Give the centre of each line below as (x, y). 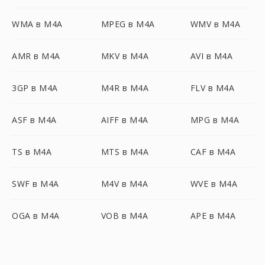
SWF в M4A (35, 184)
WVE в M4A (214, 184)
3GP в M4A (35, 88)
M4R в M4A (125, 88)
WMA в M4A (37, 24)
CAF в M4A (213, 152)
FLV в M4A (212, 88)
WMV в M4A (215, 24)
